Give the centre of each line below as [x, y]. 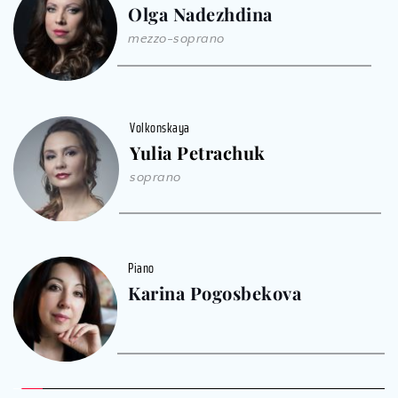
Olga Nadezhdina [200, 14]
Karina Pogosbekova [215, 293]
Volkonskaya [160, 127]
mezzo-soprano [176, 39]
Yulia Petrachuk [198, 152]
